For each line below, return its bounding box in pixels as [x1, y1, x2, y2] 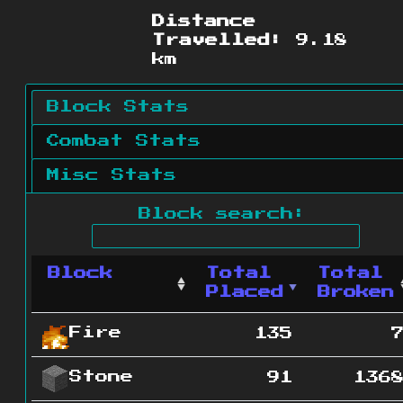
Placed [206, 286, 283, 300]
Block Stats [47, 100, 189, 113]
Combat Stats [47, 134, 201, 148]
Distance [152, 14, 256, 28]
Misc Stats [47, 168, 176, 182]
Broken [318, 286, 394, 300]
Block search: [138, 208, 307, 221]
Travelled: [152, 33, 284, 47]
